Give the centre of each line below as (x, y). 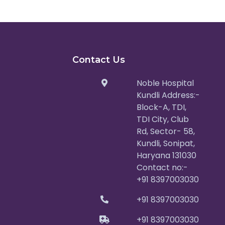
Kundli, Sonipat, (166, 143)
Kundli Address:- (168, 95)
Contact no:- (162, 167)
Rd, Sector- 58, (166, 131)
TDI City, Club (163, 119)
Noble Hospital (165, 83)
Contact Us (99, 60)
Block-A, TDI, (161, 107)
